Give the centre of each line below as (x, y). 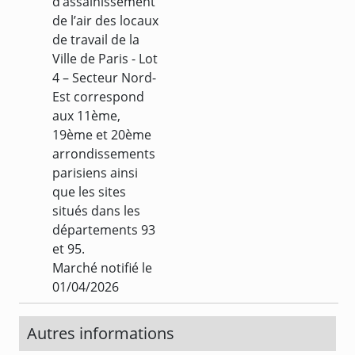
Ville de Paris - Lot (105, 58)
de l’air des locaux (105, 20)
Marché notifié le (102, 267)
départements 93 (104, 229)
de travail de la (96, 39)
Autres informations (101, 333)
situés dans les (96, 210)
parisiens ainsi (95, 172)
